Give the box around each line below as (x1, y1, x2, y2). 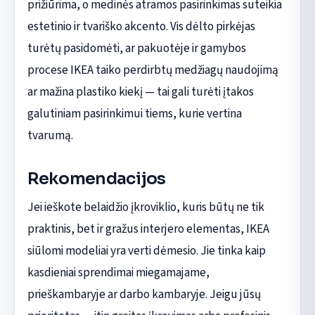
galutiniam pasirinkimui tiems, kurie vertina (27, 104, 242, 122)
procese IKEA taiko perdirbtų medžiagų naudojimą (27, 60, 278, 79)
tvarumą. (27, 126, 73, 144)
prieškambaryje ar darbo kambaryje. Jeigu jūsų (27, 285, 261, 303)
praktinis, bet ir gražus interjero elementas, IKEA (27, 219, 269, 238)
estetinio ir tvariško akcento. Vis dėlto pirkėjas (27, 17, 255, 35)
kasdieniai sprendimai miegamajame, (27, 263, 210, 281)
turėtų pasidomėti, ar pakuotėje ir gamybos (27, 39, 246, 57)
